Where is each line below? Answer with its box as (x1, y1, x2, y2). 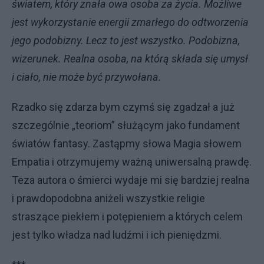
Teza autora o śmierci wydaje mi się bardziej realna (12, 173, 249, 186)
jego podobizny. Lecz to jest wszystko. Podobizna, (12, 34, 240, 47)
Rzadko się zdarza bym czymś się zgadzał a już (12, 100, 235, 113)
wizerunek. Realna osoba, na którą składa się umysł (12, 52, 248, 65)
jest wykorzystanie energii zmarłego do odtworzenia (12, 15, 249, 28)
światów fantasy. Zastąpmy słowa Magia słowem (12, 137, 242, 150)
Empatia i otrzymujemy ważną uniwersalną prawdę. (12, 155, 252, 168)
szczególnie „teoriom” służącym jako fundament (12, 118, 240, 131)
